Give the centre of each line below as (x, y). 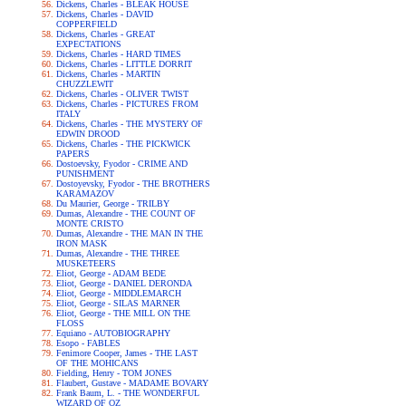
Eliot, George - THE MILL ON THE (123, 313)
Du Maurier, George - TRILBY (112, 203)
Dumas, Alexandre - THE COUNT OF (126, 213)
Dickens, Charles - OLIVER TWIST (122, 94)
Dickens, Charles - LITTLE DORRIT (124, 64)
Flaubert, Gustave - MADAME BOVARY (132, 383)
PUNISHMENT (85, 174)
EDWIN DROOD (87, 134)
